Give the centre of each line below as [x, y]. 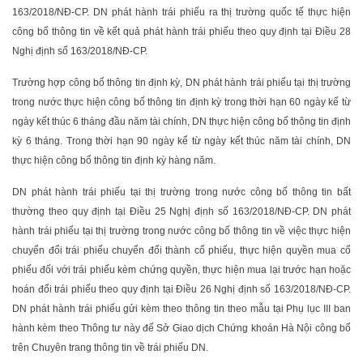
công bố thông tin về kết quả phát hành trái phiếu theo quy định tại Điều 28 [181, 32]
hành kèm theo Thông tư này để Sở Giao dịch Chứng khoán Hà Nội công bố [181, 329]
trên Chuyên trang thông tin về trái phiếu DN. [110, 348]
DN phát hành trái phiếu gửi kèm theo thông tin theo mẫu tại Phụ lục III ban [181, 309]
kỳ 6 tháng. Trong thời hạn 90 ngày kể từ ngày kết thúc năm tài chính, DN [181, 141]
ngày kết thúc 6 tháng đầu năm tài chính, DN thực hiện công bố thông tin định [181, 122]
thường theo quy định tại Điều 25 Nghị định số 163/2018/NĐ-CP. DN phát [181, 212]
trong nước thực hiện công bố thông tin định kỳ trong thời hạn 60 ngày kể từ [181, 102]
